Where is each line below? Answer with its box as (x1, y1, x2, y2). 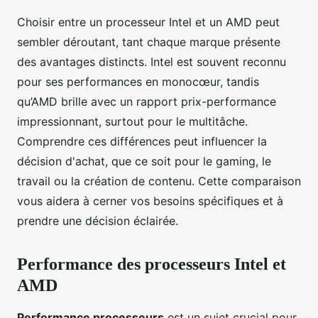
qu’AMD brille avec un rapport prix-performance (17, 94, 276, 109)
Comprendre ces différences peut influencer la (17, 134, 267, 149)
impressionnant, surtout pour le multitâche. (17, 114, 248, 129)
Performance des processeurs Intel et (17, 255, 286, 274)
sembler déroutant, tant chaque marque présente (17, 35, 280, 50)
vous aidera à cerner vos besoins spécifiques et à (17, 194, 283, 209)
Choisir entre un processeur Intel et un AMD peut (17, 15, 280, 30)
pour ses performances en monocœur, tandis (17, 75, 259, 89)
